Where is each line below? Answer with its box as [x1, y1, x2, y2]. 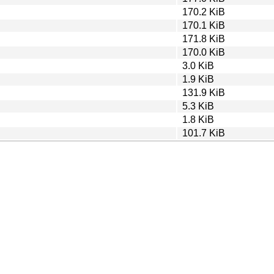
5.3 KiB [182, 100, 214, 111]
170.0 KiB [182, 46, 225, 57]
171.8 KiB [182, 33, 225, 44]
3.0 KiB [182, 60, 214, 71]
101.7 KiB [182, 127, 225, 138]
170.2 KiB [182, 6, 225, 17]
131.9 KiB [182, 87, 225, 98]
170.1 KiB [182, 20, 225, 31]
